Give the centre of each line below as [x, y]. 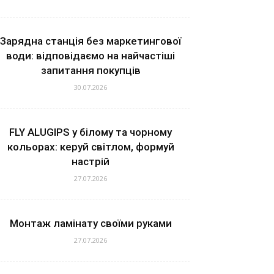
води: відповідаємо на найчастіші [91, 56]
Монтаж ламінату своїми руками [91, 224]
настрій [91, 162]
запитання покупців [91, 71]
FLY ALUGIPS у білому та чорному [91, 132]
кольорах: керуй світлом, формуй [91, 147]
